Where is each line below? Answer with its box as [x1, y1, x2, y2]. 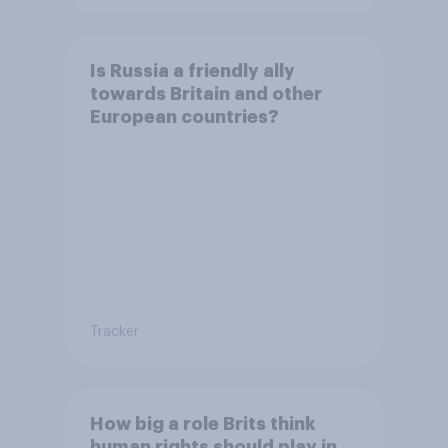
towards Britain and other [89, 84, 322, 103]
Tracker [89, 324, 139, 339]
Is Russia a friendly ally [89, 61, 295, 80]
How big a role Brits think [89, 414, 315, 433]
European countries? [89, 107, 279, 126]
